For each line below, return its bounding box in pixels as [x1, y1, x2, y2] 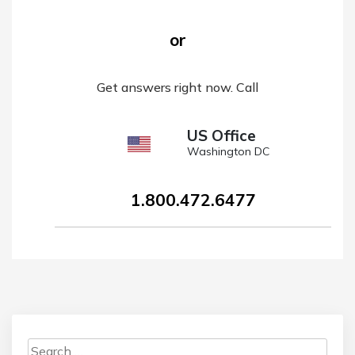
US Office [186, 126, 256, 146]
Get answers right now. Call [97, 79, 258, 96]
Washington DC [186, 144, 269, 159]
